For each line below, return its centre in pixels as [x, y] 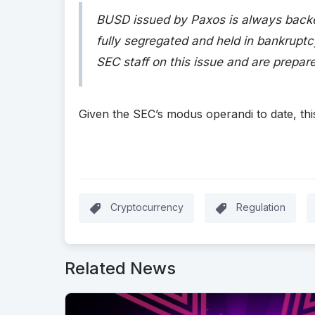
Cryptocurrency [147, 207]
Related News [120, 268]
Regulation [261, 207]
